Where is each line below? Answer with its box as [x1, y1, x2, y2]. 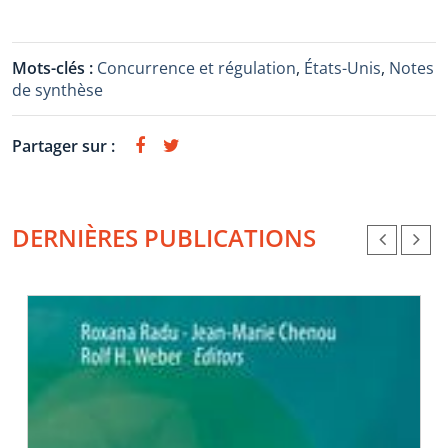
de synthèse [12, 79, 103, 101]
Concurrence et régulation [97, 57, 296, 79]
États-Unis [304, 57, 381, 79]
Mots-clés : [12, 57, 97, 79]
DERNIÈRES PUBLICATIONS [12, 221, 316, 254]
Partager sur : [12, 135, 115, 157]
